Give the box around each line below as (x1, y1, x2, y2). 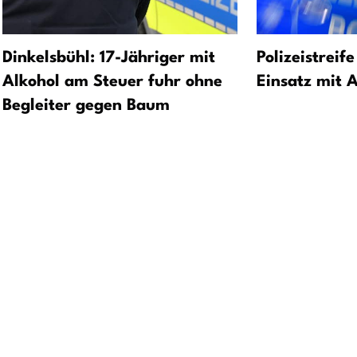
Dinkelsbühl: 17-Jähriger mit (2, 50, 215, 67)
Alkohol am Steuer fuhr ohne (2, 74, 222, 91)
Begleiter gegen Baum (2, 98, 170, 115)
